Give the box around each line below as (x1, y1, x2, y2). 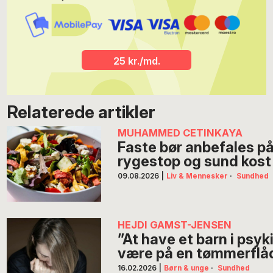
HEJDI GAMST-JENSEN (118, 219, 232, 232)
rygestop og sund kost (118, 152, 272, 171)
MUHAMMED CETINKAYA (118, 127, 243, 140)
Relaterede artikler (7, 101, 156, 122)
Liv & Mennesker (166, 172, 228, 181)
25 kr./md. (113, 54, 160, 67)
